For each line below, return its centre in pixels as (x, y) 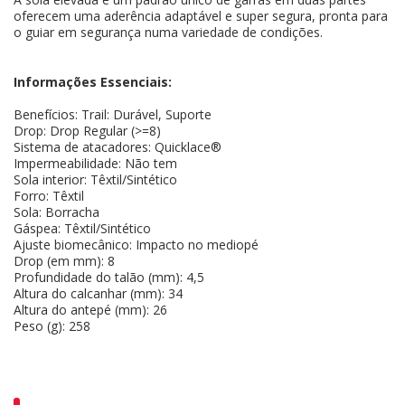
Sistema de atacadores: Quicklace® (118, 147)
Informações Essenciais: (93, 82)
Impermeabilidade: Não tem (95, 164)
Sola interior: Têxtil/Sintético (95, 180)
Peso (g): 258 (52, 326)
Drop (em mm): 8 (64, 261)
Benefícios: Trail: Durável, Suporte (113, 115)
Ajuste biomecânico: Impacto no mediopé (136, 245)
